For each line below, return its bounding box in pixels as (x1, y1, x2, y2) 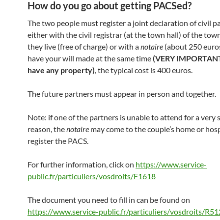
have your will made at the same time (27, 54, 153, 63)
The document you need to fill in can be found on (27, 195, 190, 204)
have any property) (27, 65, 95, 75)
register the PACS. (27, 136, 88, 145)
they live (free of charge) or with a (27, 42, 140, 51)
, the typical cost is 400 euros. (95, 65, 192, 75)
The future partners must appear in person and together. (27, 89, 216, 98)
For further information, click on (27, 160, 136, 169)
